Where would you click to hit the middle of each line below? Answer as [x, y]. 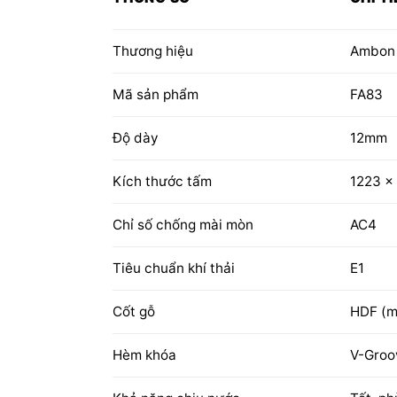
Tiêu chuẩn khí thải [174, 269]
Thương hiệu [153, 51]
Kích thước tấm [162, 182]
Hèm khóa [144, 355]
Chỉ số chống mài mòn [183, 225]
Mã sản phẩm [156, 95]
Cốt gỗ [134, 312]
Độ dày [136, 138]
